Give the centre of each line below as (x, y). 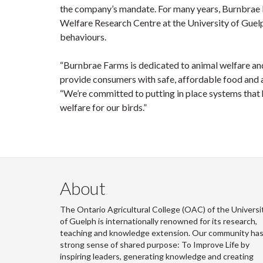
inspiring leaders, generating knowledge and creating (157, 256)
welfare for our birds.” (103, 107)
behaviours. (83, 37)
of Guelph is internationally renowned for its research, (159, 221)
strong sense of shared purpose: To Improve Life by (155, 245)
